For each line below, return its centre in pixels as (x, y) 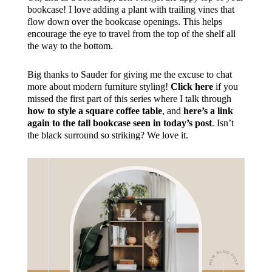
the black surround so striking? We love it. (107, 135)
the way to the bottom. (70, 46)
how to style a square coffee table (94, 110)
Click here (192, 86)
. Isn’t (223, 123)
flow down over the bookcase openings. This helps (124, 21)
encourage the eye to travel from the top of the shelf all (131, 33)
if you (225, 86)
